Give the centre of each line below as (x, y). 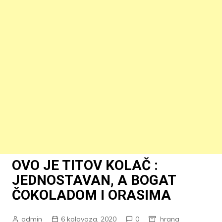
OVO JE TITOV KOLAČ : (85, 165)
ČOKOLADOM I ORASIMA (91, 195)
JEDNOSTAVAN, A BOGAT (94, 180)
